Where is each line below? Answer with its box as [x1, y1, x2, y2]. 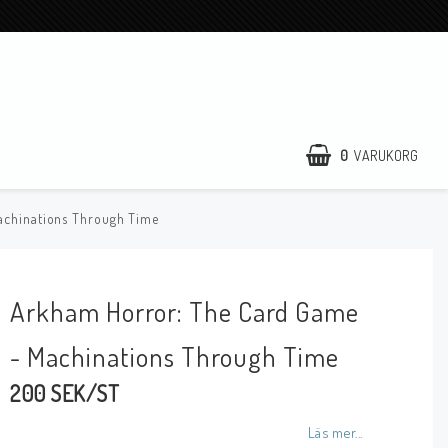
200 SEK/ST [10, 379, 120, 407]
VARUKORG [354, 146, 418, 164]
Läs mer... [307, 423, 363, 441]
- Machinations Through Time [10, 339, 340, 373]
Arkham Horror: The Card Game [10, 294, 360, 328]
